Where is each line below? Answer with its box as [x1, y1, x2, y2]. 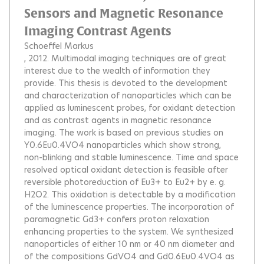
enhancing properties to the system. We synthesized [24, 226, 233, 237]
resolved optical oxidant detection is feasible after [24, 164, 228, 176]
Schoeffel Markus [24, 40, 94, 52]
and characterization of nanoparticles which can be [24, 90, 232, 101]
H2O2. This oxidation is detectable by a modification [24, 189, 236, 200]
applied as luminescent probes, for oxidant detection [24, 102, 235, 114]
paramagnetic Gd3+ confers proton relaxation [24, 213, 209, 225]
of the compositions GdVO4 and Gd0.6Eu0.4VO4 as [24, 250, 235, 262]
